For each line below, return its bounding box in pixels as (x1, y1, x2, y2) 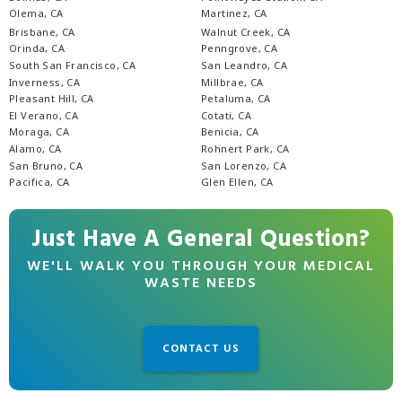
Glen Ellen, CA (201, 175, 274, 189)
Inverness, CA (9, 74, 81, 89)
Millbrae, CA (201, 74, 264, 89)
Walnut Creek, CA (201, 24, 291, 39)
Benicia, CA (201, 125, 259, 139)
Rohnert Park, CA (201, 142, 290, 156)
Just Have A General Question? (31, 221, 371, 258)
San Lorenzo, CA (201, 158, 286, 172)
